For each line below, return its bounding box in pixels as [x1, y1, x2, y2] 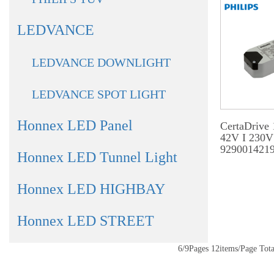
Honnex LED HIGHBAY [17, 181, 165, 197]
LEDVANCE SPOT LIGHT [32, 87, 166, 101]
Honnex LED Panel [17, 117, 133, 133]
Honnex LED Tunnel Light [17, 149, 177, 165]
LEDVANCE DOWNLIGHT [32, 56, 171, 69]
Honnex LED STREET [17, 213, 154, 229]
